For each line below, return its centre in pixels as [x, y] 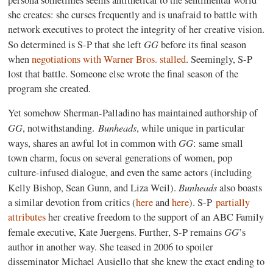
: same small [218, 143]
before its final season [203, 44]
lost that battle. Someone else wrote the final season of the [123, 73]
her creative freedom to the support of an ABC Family [155, 217]
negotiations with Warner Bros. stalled [109, 59]
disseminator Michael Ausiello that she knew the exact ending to [136, 261]
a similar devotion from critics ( [72, 202]
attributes [27, 217]
